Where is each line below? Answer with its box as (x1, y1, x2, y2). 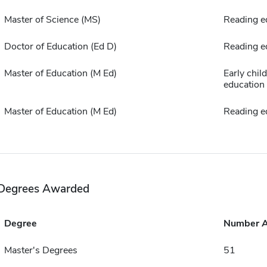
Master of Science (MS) (4, 13, 101, 26)
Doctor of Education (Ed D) (4, 40, 117, 53)
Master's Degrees (4, 244, 77, 257)
